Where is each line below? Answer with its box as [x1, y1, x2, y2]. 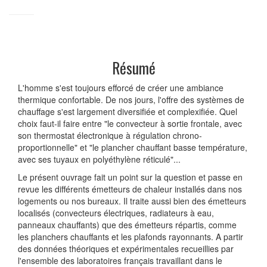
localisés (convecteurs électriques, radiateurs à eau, [18, 206, 214, 219]
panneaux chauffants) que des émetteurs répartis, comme [18, 218, 237, 231]
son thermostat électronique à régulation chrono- [18, 129, 202, 141]
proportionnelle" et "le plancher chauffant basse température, [18, 141, 247, 153]
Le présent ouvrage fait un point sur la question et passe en [18, 170, 243, 183]
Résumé [111, 56, 156, 79]
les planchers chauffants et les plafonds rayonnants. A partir [18, 230, 243, 243]
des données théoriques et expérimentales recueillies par [18, 242, 234, 254]
